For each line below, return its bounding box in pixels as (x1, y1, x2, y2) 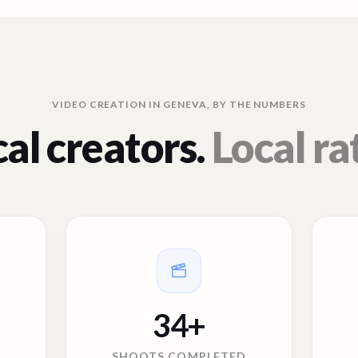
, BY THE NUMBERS (206, 98, 307, 110)
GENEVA (163, 98, 207, 110)
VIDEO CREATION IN (51, 98, 164, 110)
